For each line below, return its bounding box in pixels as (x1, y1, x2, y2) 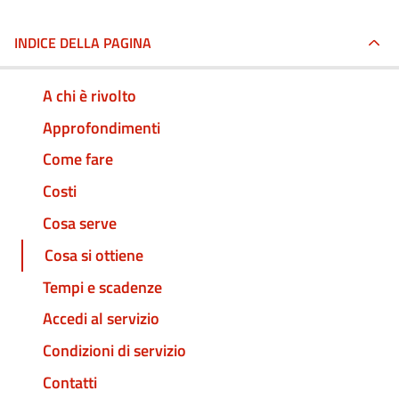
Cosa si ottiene (45, 242, 143, 267)
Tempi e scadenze (43, 274, 162, 299)
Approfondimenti (43, 115, 160, 140)
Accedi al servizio (43, 306, 159, 331)
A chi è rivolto (43, 83, 136, 108)
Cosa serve (43, 211, 117, 236)
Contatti (43, 370, 97, 395)
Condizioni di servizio (43, 338, 186, 363)
